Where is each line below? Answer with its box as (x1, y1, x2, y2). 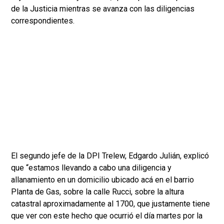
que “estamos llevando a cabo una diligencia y (11, 163, 171, 173)
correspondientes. (11, 16, 74, 26)
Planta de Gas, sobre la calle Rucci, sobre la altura (11, 187, 184, 197)
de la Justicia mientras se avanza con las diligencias (11, 4, 194, 14)
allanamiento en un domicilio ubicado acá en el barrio (11, 175, 194, 185)
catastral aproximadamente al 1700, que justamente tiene (11, 199, 210, 209)
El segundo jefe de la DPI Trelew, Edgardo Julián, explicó (11, 151, 209, 161)
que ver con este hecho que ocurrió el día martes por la (11, 211, 202, 221)
